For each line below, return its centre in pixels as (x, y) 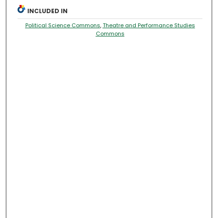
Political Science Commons (63, 26)
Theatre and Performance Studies (149, 26)
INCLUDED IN (48, 11)
